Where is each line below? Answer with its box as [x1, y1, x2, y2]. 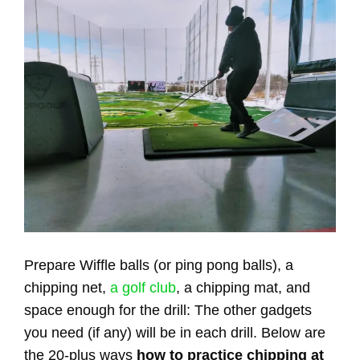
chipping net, [24, 280, 110, 297]
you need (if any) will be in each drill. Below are [24, 325, 325, 342]
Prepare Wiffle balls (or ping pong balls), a [24, 257, 293, 274]
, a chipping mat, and [176, 280, 310, 297]
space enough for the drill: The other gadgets [24, 302, 312, 319]
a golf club [110, 280, 176, 297]
